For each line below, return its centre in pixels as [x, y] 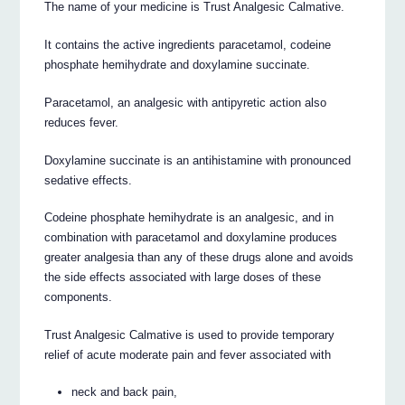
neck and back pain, [125, 392]
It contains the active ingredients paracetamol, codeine [188, 44]
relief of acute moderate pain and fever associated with [188, 355]
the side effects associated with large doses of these [183, 278]
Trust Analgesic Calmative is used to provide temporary [190, 335]
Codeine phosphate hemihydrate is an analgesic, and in [189, 218]
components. [79, 297]
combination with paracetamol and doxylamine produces [191, 238]
